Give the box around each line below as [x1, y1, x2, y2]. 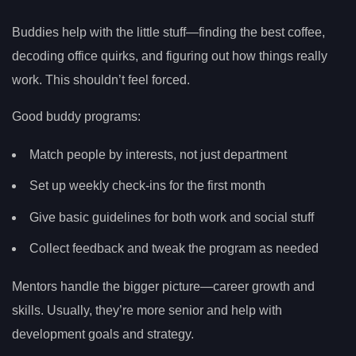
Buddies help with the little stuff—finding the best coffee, [12, 25, 325, 39]
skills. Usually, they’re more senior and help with [12, 303, 282, 317]
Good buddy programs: [12, 109, 141, 123]
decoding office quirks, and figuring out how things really [12, 48, 327, 63]
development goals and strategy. [12, 327, 194, 341]
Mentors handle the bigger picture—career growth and [12, 279, 315, 293]
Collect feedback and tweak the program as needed [29, 242, 319, 256]
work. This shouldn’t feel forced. [12, 72, 190, 87]
